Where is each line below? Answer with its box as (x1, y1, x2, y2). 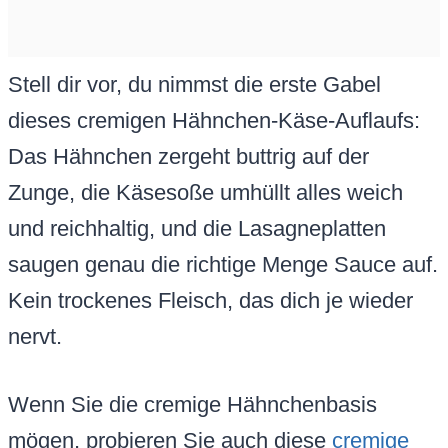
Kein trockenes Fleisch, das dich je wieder (8, 288, 413, 314)
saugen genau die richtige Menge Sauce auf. (8, 252, 438, 278)
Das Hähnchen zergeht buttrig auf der (8, 144, 369, 170)
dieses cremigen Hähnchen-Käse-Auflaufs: (8, 108, 420, 134)
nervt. (8, 324, 62, 350)
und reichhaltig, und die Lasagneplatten (8, 216, 386, 242)
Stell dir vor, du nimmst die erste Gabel (8, 72, 381, 98)
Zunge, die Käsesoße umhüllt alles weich (8, 180, 403, 206)
